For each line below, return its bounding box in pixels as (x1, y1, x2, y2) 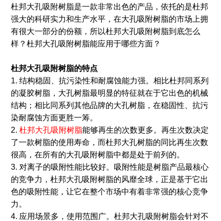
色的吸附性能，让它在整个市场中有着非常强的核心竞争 (10, 187, 208, 196)
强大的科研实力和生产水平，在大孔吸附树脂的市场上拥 (10, 15, 208, 24)
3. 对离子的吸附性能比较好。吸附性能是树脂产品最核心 (10, 163, 209, 172)
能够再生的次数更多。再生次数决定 (82, 126, 209, 135)
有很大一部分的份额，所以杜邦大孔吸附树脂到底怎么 (10, 27, 200, 36)
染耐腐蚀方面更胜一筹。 (10, 113, 98, 122)
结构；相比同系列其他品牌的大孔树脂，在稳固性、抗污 (10, 101, 208, 110)
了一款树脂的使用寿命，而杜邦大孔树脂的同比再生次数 (10, 138, 208, 147)
